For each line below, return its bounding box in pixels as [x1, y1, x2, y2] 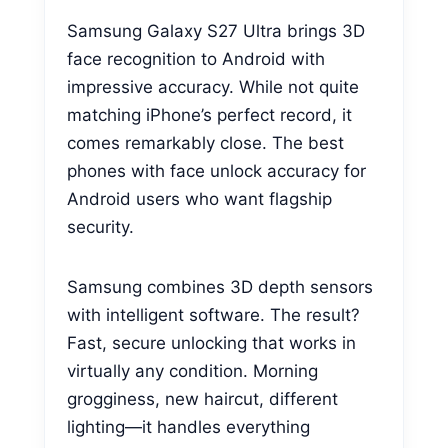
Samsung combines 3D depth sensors [67, 276, 373, 297]
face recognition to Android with [67, 48, 325, 69]
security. [67, 216, 134, 237]
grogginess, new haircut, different [67, 388, 338, 409]
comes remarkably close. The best [67, 132, 344, 153]
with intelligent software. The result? [67, 304, 360, 325]
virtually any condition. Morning [67, 360, 318, 381]
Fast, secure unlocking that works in [67, 332, 356, 353]
